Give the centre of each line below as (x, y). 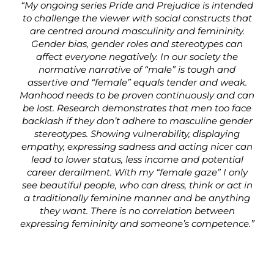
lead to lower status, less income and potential (137, 159)
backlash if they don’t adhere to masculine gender (137, 120)
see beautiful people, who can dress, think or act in (137, 185)
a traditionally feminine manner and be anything (137, 198)
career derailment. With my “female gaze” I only (137, 172)
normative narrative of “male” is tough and (137, 69)
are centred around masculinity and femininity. (137, 31)
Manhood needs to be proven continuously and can (137, 95)
